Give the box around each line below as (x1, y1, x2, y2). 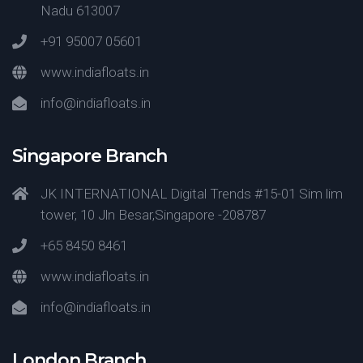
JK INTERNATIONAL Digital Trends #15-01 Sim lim (41, 186, 343, 202)
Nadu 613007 (41, 2, 120, 19)
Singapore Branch (12, 145, 167, 167)
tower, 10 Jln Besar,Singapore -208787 (41, 207, 266, 223)
